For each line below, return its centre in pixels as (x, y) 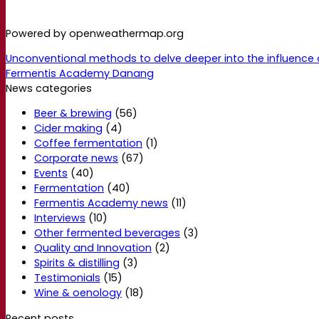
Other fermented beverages (107, 233)
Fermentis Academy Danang (80, 74)
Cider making (68, 129)
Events (51, 173)
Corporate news (76, 158)
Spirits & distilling (77, 263)
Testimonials (67, 278)
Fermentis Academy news (101, 203)
